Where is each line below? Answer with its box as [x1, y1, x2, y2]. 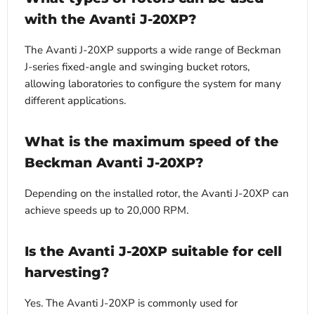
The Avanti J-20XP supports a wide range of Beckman [25, 42, 281, 57]
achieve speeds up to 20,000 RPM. [25, 202, 188, 217]
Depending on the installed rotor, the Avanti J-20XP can [25, 186, 289, 200]
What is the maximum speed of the [25, 133, 278, 150]
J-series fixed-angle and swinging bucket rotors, [25, 59, 250, 74]
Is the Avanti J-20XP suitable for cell [25, 243, 282, 259]
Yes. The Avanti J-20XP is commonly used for [25, 295, 238, 310]
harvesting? [25, 264, 109, 281]
